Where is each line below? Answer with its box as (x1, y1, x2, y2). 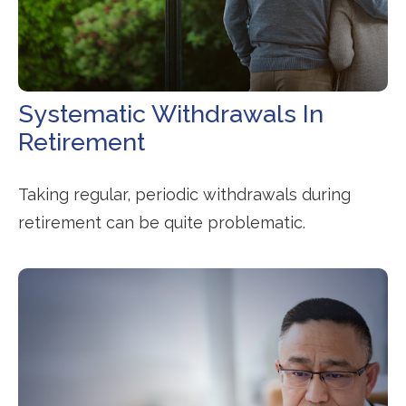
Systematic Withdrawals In (18, 99, 324, 128)
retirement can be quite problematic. (18, 212, 305, 232)
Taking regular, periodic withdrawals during (18, 184, 351, 204)
